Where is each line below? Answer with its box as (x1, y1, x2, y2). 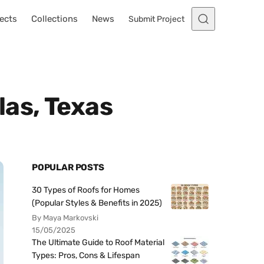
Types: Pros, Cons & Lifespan (32, 250, 140, 260)
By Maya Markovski (32, 213, 98, 222)
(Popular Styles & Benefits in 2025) (32, 198, 162, 208)
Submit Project (128, 14, 184, 24)
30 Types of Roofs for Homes (32, 185, 140, 195)
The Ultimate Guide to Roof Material (32, 237, 164, 247)
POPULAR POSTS (32, 162, 104, 173)
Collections (31, 14, 78, 24)
